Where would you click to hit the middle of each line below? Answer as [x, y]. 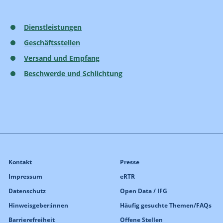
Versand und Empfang [62, 58]
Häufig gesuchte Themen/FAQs [166, 205]
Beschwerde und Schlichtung [73, 73]
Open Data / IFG [144, 191]
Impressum [25, 176]
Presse [130, 162]
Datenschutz [27, 191]
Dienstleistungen [53, 27]
